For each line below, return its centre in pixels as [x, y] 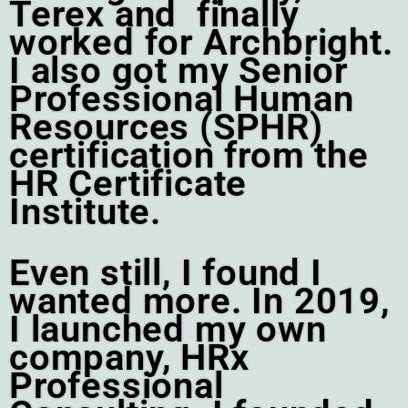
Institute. [85, 212]
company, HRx [129, 358]
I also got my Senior [178, 71]
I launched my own [168, 330]
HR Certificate [128, 184]
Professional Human [182, 99]
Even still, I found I [166, 273]
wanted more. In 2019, [199, 301]
